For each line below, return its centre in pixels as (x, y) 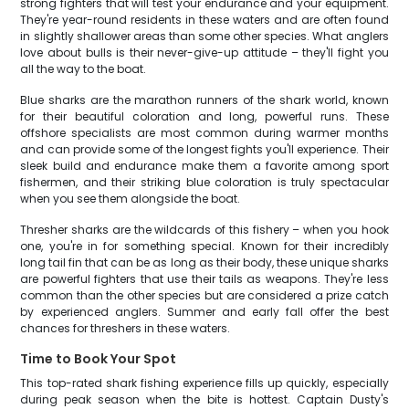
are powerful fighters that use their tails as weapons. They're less (204, 279)
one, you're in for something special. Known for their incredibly (204, 246)
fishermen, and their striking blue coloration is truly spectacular (204, 182)
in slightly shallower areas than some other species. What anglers (204, 36)
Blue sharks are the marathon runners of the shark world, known (204, 100)
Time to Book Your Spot (99, 359)
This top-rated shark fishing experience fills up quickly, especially (204, 383)
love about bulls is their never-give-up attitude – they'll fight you (204, 52)
